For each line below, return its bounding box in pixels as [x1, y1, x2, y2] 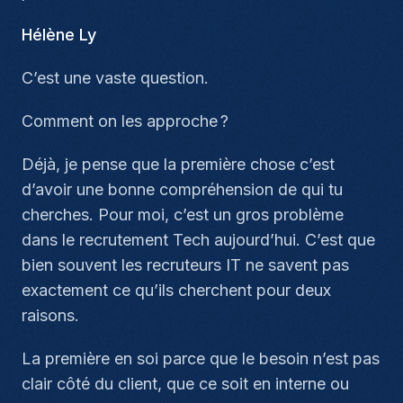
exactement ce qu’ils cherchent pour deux [22, 281, 331, 300]
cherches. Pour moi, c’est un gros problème [22, 205, 344, 224]
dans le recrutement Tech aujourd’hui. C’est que [22, 230, 375, 249]
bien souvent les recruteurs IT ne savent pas [22, 255, 349, 274]
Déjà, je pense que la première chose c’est [22, 155, 335, 174]
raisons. [22, 306, 79, 325]
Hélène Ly [22, 25, 96, 44]
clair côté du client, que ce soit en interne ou [22, 374, 349, 393]
